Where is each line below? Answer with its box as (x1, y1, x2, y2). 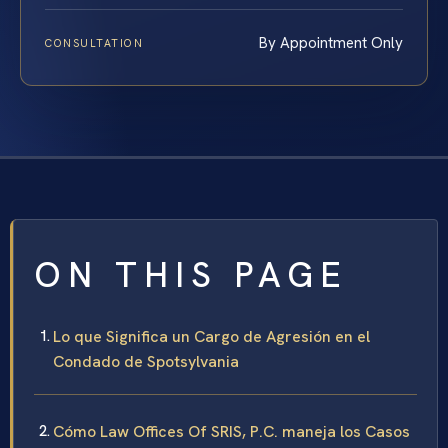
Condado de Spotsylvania (53, 351, 239, 373)
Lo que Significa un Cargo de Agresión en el (53, 326, 370, 348)
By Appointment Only (259, 33, 403, 54)
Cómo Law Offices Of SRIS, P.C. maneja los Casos (53, 421, 410, 443)
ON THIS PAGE (34, 252, 348, 299)
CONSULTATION (45, 36, 144, 51)
